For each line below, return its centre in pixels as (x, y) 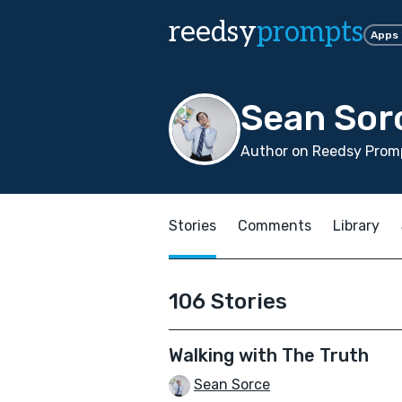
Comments (275, 226)
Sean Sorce (232, 385)
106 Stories (228, 301)
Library (356, 226)
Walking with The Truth (269, 355)
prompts (310, 32)
